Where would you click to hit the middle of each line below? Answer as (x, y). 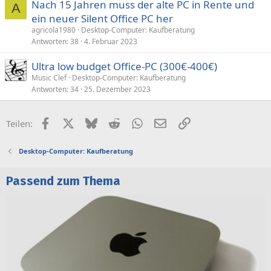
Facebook (70, 122)
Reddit (133, 122)
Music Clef (49, 77)
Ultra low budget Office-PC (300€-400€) (124, 66)
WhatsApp (164, 122)
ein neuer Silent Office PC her (102, 18)
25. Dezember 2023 (117, 89)
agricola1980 (54, 30)
